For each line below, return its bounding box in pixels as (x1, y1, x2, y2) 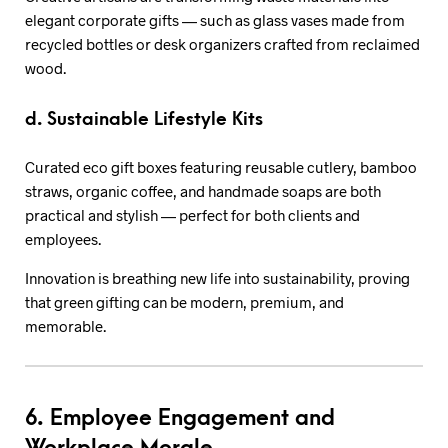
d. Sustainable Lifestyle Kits (25, 109, 263, 130)
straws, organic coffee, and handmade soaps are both (25, 181, 381, 200)
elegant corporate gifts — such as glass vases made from (25, 11, 405, 29)
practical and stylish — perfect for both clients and (25, 205, 360, 224)
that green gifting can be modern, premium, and (25, 292, 344, 311)
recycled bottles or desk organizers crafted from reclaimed (25, 35, 420, 53)
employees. (25, 229, 101, 248)
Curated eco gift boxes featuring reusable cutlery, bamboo (25, 157, 417, 176)
